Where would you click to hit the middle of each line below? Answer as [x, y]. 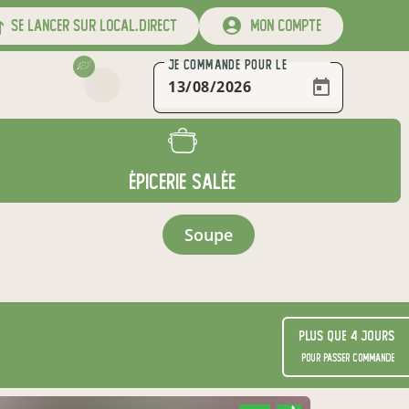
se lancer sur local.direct [90, 26]
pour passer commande [348, 358]
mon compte [282, 26]
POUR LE [264, 65]
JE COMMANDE [204, 65]
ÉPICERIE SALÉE [183, 182]
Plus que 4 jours [346, 336]
